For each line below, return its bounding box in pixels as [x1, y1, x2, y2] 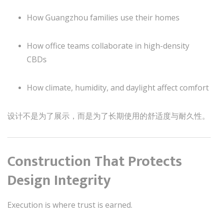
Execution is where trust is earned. [7, 199, 132, 210]
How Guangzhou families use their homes [27, 12, 180, 23]
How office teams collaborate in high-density [27, 40, 189, 51]
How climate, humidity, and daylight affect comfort [27, 82, 209, 93]
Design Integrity [7, 168, 111, 193]
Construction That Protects [7, 149, 182, 174]
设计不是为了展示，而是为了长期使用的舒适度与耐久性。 [7, 110, 210, 121]
